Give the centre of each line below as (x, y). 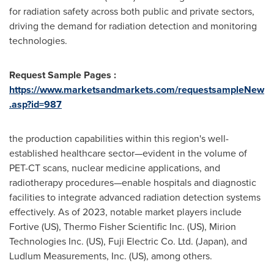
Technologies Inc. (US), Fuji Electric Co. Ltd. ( (104, 241)
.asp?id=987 (35, 104)
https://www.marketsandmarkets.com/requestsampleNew (137, 90)
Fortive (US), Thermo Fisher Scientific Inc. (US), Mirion (123, 227)
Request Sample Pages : (63, 75)
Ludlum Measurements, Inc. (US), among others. (111, 256)
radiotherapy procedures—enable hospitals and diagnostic (133, 183)
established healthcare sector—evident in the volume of (128, 153)
